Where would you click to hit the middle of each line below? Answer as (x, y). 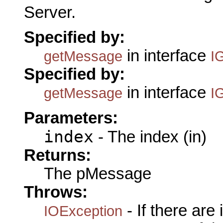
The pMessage (98, 173)
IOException (83, 211)
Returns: (57, 155)
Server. (50, 13)
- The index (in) (150, 137)
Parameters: (71, 118)
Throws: (56, 192)
